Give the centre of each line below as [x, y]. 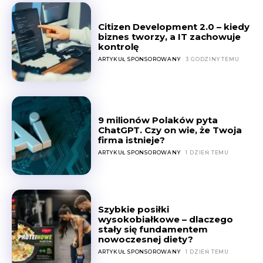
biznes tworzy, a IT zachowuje [169, 36]
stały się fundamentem [153, 229]
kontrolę [118, 46]
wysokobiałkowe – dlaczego [165, 219]
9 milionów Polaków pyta [158, 120]
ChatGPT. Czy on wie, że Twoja [170, 130]
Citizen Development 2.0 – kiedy [173, 26]
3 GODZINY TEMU [213, 59]
